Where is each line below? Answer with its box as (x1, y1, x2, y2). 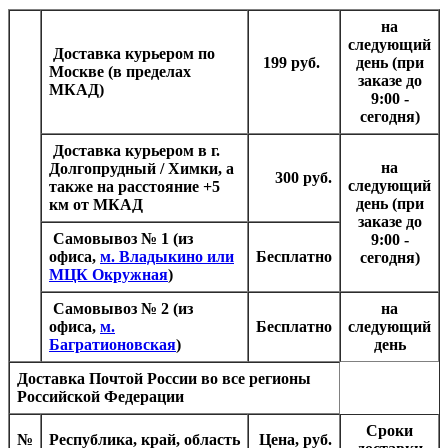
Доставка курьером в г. (49, 141, 220, 159)
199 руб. (263, 53, 332, 71)
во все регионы (197, 369, 311, 387)
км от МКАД (49, 195, 143, 213)
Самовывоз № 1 (49, 229, 169, 247)
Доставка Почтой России (17, 369, 197, 387)
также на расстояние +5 (49, 177, 220, 195)
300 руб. (275, 168, 332, 186)
